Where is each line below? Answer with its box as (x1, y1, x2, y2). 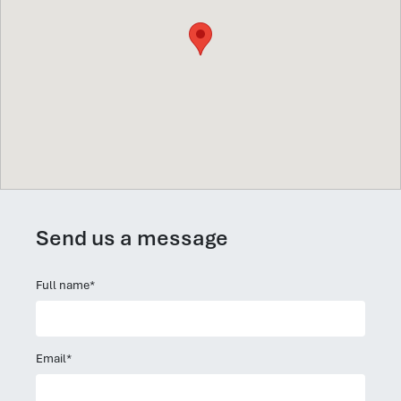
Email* (36, 349, 72, 366)
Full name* (36, 276, 95, 293)
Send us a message (36, 223, 228, 252)
